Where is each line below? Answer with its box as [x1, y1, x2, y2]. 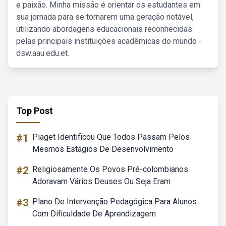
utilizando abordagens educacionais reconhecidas [16, 24, 192, 34]
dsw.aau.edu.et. [16, 48, 69, 58]
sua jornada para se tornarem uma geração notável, [16, 12, 194, 22]
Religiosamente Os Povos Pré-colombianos [32, 164, 188, 174]
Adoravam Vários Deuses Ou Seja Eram [32, 177, 171, 186]
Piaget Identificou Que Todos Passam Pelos [32, 132, 190, 142]
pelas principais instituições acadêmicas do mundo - [16, 36, 202, 46]
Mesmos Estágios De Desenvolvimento [32, 144, 174, 154]
